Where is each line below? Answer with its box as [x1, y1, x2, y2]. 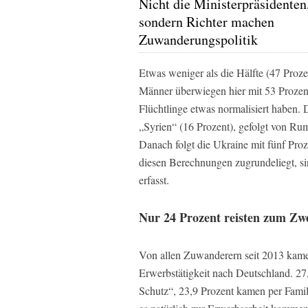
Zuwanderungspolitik [139, 30, 258, 49]
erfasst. [139, 173, 169, 187]
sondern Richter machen [139, 12, 274, 31]
